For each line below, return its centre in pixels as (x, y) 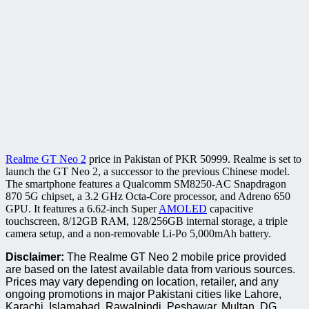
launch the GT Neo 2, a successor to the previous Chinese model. (148, 171)
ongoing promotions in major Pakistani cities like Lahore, (143, 294)
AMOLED (183, 208)
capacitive (230, 208)
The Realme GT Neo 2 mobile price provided (175, 257)
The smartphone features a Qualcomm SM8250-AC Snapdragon (146, 183)
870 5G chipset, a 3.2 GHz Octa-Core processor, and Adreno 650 (148, 196)
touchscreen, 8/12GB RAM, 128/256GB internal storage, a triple (147, 221)
